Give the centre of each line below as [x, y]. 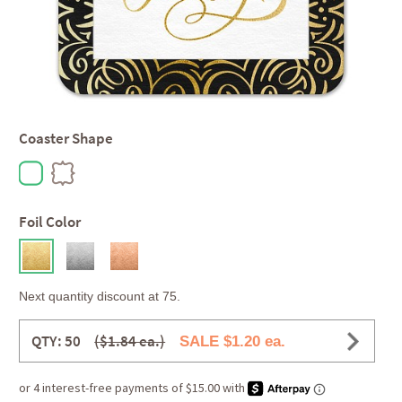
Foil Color [50, 223]
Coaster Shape [66, 138]
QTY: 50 [56, 341]
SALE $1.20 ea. [232, 341]
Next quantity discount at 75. [100, 296]
